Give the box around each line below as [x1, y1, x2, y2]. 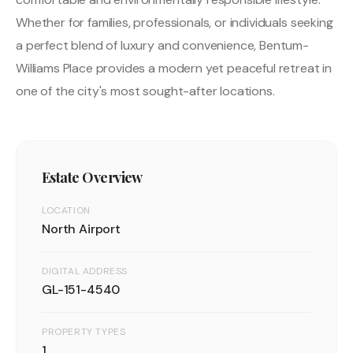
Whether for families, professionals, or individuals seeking [16, 13, 333, 31]
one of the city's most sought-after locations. [16, 82, 275, 99]
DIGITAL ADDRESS [42, 264, 128, 277]
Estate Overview [42, 167, 143, 187]
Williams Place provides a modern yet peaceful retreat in [16, 59, 333, 76]
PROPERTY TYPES [42, 325, 126, 338]
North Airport [42, 220, 121, 237]
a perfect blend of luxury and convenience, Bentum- [16, 36, 309, 54]
